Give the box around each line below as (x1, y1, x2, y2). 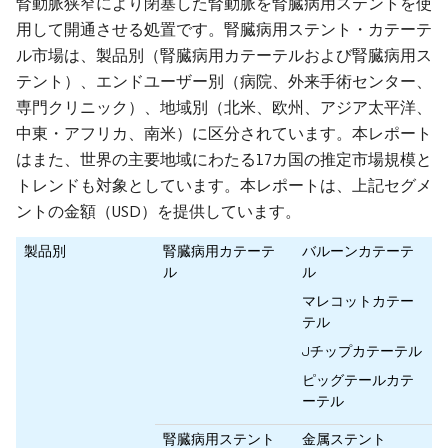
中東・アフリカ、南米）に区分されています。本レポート (16, 124, 432, 144)
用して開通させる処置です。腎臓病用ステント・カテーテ (16, 20, 432, 40)
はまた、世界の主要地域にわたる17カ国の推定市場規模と (16, 150, 432, 170)
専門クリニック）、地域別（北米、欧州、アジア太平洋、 (16, 98, 432, 118)
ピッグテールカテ (302, 371, 414, 390)
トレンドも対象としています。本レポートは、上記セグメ (16, 176, 432, 196)
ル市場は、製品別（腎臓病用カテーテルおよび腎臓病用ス (16, 46, 432, 66)
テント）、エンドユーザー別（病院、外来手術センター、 (16, 72, 432, 92)
